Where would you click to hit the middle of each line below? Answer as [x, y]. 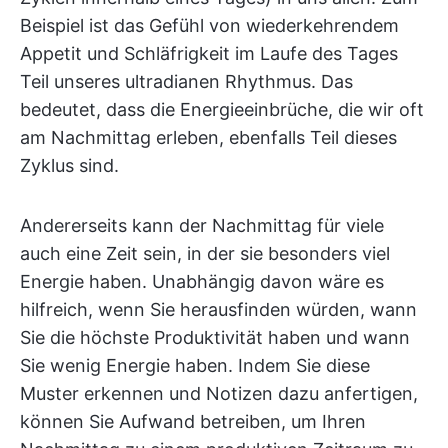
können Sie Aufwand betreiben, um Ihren [193, 422]
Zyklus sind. [69, 166]
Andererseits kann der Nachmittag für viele [202, 226]
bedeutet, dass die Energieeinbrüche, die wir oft [222, 110]
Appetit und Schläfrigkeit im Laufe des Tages [209, 54]
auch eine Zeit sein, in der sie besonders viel [205, 254]
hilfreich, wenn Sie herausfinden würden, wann [218, 310]
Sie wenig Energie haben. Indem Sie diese [195, 366]
